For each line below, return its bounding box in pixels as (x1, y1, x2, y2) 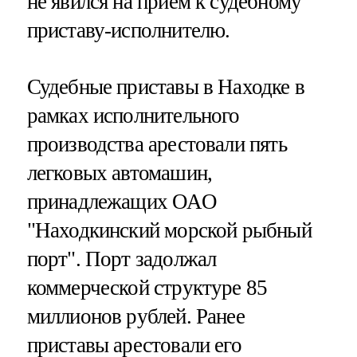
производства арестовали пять (26, 132, 287, 157)
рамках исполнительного (26, 104, 240, 128)
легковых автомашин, (26, 161, 213, 186)
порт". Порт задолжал (26, 247, 217, 272)
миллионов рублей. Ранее (26, 304, 245, 329)
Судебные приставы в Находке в (26, 75, 304, 100)
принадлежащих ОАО (26, 190, 217, 214)
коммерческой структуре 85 (26, 276, 268, 300)
